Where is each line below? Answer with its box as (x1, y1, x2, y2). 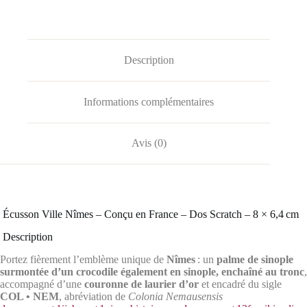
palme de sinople (217, 253, 293, 265)
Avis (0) (131, 137, 167, 149)
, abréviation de (59, 290, 128, 302)
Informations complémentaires (84, 95, 214, 108)
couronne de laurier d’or (84, 278, 199, 290)
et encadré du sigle (199, 278, 282, 290)
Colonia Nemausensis (128, 290, 223, 302)
